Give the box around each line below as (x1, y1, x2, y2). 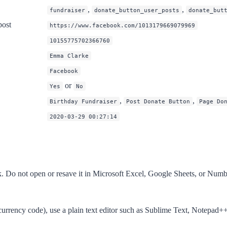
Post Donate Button (126, 97, 190, 105)
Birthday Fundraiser (50, 97, 117, 105)
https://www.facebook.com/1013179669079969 (50, 21, 195, 29)
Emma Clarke (50, 52, 89, 59)
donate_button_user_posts (94, 6, 179, 14)
